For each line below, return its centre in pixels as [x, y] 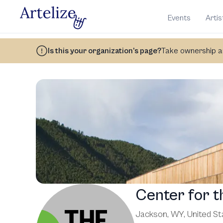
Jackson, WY [160, 215]
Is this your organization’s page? [105, 51]
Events [179, 18]
